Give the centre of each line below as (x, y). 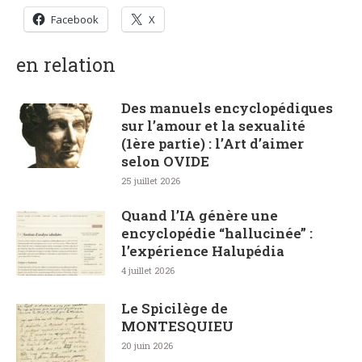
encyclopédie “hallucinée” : (217, 234)
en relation (66, 65)
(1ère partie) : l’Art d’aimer (213, 144)
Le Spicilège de (175, 309)
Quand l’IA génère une (200, 216)
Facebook (75, 20)
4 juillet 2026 (148, 271)
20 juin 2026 (147, 346)
